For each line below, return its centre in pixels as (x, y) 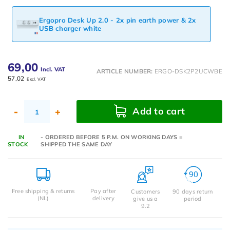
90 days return (193, 191)
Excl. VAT (36, 79)
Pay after (103, 191)
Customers (146, 191)
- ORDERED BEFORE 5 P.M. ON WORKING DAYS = (112, 137)
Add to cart (158, 111)
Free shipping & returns (43, 191)
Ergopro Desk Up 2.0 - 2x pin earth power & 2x (118, 20)
